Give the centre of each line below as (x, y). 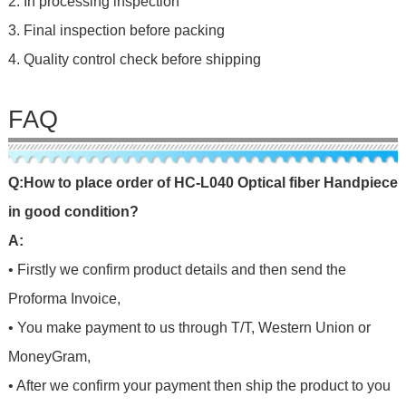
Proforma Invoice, (64, 299)
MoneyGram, (49, 357)
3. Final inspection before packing (116, 31)
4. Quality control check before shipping (134, 60)
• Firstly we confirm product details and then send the (177, 270)
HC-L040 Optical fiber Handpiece (285, 183)
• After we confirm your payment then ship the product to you (199, 386)
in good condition (68, 212)
